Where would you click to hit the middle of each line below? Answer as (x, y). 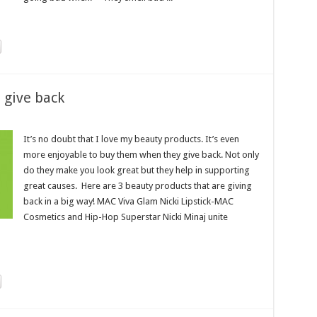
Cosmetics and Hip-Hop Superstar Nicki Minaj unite (125, 217)
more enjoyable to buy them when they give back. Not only (141, 155)
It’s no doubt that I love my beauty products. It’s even (131, 139)
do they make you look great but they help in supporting (136, 170)
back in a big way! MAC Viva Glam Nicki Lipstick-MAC (128, 201)
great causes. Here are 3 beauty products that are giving (137, 186)
